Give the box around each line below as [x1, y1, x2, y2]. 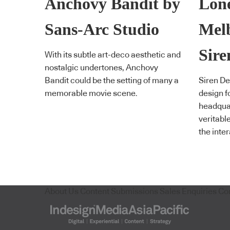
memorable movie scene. [45, 89, 138, 98]
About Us [45, 187, 79, 196]
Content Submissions [80, 187, 158, 196]
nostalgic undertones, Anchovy [45, 64, 158, 72]
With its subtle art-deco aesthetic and [45, 51, 181, 60]
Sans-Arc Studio [45, 20, 159, 39]
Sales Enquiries [160, 187, 217, 196]
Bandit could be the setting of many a [45, 76, 179, 85]
